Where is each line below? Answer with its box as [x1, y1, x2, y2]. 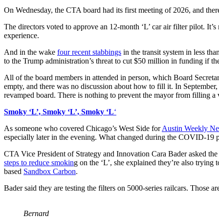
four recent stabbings [57, 48, 121, 57]
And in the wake [4, 48, 57, 57]
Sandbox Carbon [23, 167, 76, 176]
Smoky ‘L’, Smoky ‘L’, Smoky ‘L [4, 108, 114, 116]
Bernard [23, 209, 49, 218]
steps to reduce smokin [4, 158, 74, 167]
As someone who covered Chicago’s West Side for [4, 124, 162, 133]
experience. [4, 31, 39, 40]
